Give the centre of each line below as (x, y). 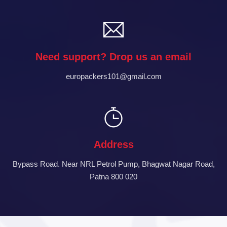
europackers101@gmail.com (113, 76)
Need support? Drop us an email (113, 56)
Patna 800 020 (113, 176)
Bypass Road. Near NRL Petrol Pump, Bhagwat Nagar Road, (113, 164)
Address (113, 144)
